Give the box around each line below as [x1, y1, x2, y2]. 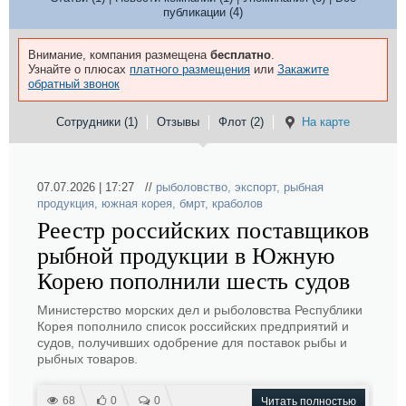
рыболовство [156, 180, 227, 194]
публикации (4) [163, 5, 243, 19]
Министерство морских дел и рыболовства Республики [37, 303, 362, 317]
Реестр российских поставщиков [37, 217, 369, 244]
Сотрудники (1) [56, 115, 138, 129]
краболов [212, 197, 263, 210]
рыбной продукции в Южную [37, 243, 334, 269]
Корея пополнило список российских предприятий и [37, 319, 349, 333]
